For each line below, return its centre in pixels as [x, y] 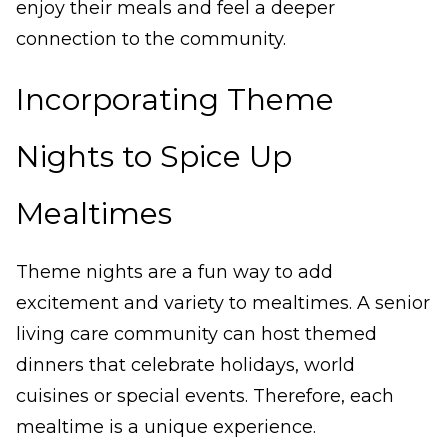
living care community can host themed [196, 334]
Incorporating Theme [175, 100]
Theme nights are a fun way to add [174, 272]
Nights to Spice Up [154, 157]
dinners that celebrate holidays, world [185, 365]
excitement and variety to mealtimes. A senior [223, 303]
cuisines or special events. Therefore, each [205, 396]
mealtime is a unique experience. [166, 427]
